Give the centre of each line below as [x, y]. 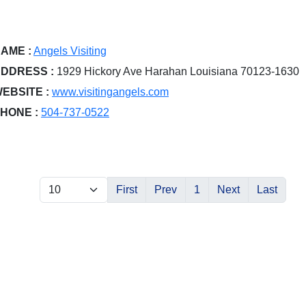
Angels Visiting [70, 51]
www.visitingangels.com [110, 92]
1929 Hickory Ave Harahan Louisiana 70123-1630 [177, 71]
